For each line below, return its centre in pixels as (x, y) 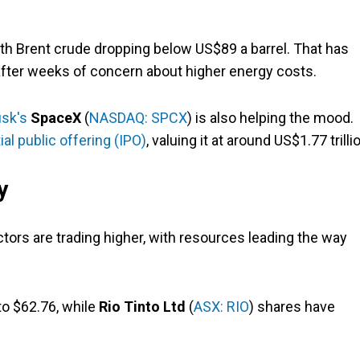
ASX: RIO (221, 307)
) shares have (292, 307)
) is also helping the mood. (270, 118)
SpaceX (56, 118)
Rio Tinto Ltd (142, 307)
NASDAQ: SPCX (138, 118)
